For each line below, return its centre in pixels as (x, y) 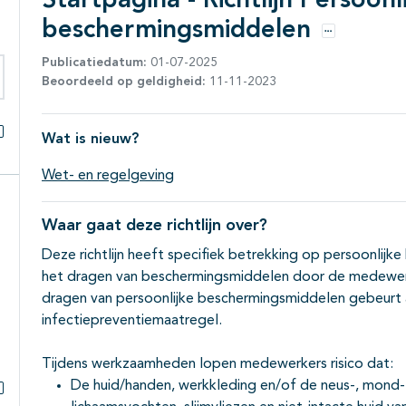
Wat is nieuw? (90, 140)
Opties (345, 40)
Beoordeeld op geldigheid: (124, 82)
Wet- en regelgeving (108, 176)
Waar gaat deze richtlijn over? (155, 226)
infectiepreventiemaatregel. (134, 321)
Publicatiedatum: (94, 63)
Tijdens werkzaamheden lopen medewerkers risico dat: (217, 365)
